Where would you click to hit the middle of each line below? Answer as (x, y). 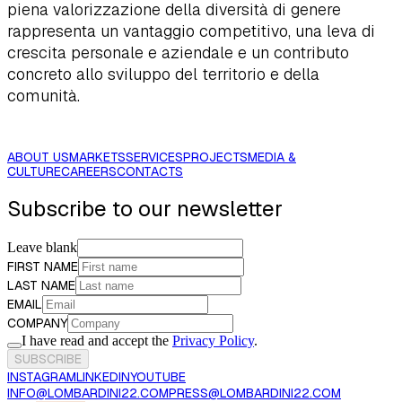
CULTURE (34, 171)
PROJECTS (215, 157)
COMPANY (37, 323)
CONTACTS (150, 171)
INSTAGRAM (42, 377)
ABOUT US (38, 157)
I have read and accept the (97, 341)
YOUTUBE (158, 377)
